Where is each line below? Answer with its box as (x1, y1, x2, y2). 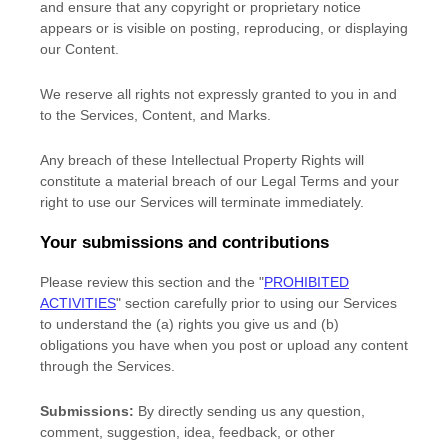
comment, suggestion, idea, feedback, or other (40, 424, 335, 441)
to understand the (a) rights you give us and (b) (40, 316, 339, 333)
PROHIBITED (264, 274, 349, 291)
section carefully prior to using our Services (121, 295, 397, 312)
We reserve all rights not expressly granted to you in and (40, 86, 397, 103)
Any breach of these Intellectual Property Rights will (40, 152, 364, 169)
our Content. (40, 41, 119, 58)
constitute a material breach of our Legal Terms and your (40, 173, 399, 190)
